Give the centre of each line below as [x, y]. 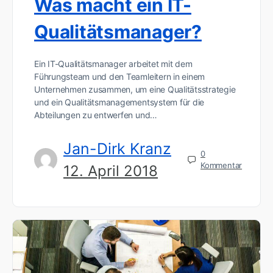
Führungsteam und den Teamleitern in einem [120, 76]
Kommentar [222, 165]
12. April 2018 [111, 171]
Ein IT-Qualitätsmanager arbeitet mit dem [113, 63]
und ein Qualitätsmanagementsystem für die [119, 102]
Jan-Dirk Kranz [117, 148]
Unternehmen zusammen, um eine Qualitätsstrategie [135, 89]
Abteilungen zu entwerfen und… [96, 115]
